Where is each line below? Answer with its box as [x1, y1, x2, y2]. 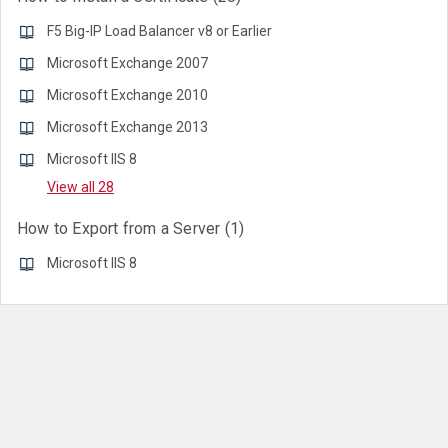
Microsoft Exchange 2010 [47, 87, 208, 103]
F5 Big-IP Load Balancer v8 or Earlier [47, 23, 272, 39]
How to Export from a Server [17, 219, 225, 238]
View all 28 [47, 179, 114, 195]
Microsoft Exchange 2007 [47, 55, 208, 71]
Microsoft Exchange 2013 [47, 119, 208, 135]
